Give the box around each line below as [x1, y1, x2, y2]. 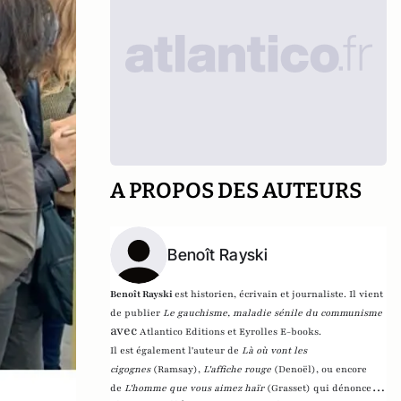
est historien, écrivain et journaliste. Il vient [175, 287, 384, 301]
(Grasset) [267, 381, 311, 395]
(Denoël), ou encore [271, 363, 368, 376]
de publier [110, 306, 164, 320]
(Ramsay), [153, 363, 204, 376]
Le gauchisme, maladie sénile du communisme [163, 306, 383, 320]
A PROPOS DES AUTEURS [110, 178, 363, 203]
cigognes [110, 363, 151, 376]
